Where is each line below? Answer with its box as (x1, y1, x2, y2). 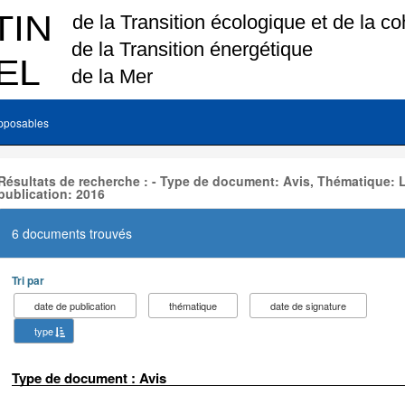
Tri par (12, 271, 44, 288)
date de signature (270, 297, 346, 313)
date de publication (34, 297, 116, 313)
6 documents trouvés (12, 223, 132, 242)
